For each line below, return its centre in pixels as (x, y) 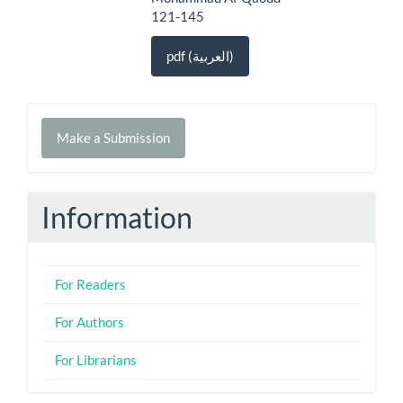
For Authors (90, 322)
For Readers (90, 285)
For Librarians (96, 360)
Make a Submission (113, 137)
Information (117, 217)
